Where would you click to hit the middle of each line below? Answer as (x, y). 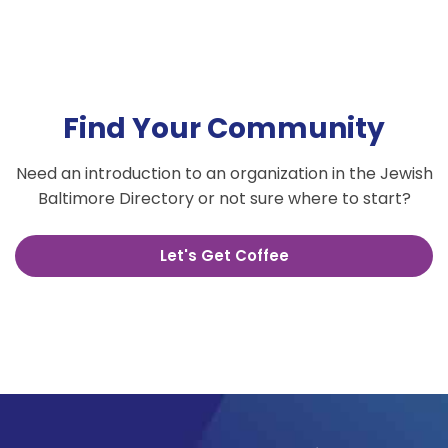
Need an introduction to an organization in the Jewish (224, 173)
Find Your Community (224, 128)
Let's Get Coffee (224, 255)
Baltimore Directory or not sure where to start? (224, 198)
